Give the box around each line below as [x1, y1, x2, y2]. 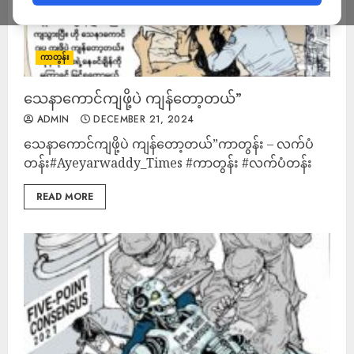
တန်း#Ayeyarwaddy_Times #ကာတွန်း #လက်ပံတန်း [24, 154, 312, 171]
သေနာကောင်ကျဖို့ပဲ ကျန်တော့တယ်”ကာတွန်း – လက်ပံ [24, 135, 314, 153]
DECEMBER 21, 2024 [89, 112, 194, 126]
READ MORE [36, 190, 93, 204]
